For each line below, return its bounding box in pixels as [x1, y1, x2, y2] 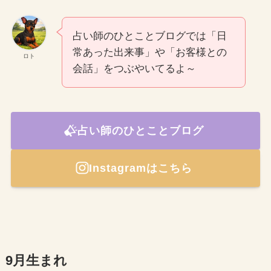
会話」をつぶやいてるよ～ [72, 63, 196, 75]
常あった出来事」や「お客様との [72, 47, 227, 59]
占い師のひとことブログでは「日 [72, 30, 227, 42]
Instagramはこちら [88, 162, 192, 174]
